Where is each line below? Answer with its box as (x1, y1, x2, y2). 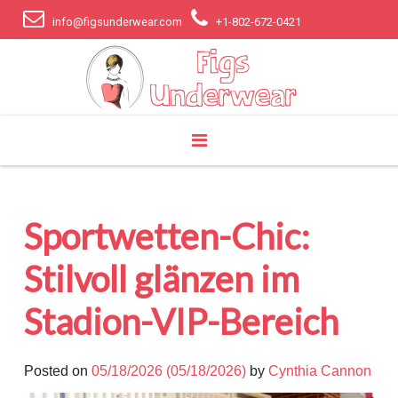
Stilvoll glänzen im (24, 258, 299, 300)
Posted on (24, 363, 92, 378)
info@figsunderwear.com (52, 15, 183, 28)
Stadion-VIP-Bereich (24, 300, 338, 343)
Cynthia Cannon (268, 363, 371, 378)
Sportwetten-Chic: (24, 215, 310, 258)
